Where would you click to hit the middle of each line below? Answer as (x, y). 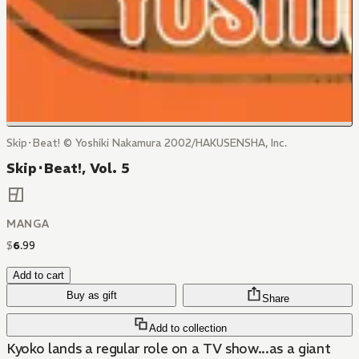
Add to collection (188, 329)
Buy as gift (91, 296)
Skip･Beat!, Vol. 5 (68, 168)
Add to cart (38, 276)
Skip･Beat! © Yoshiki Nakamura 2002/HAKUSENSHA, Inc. (147, 143)
